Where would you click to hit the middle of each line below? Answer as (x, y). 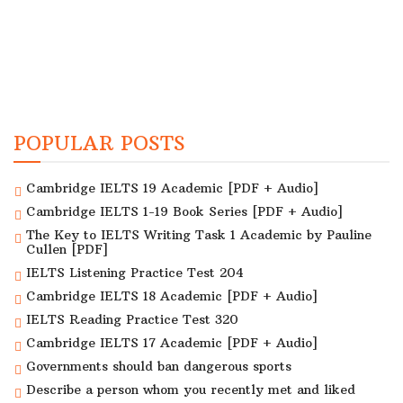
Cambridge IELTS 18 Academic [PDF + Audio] (172, 296)
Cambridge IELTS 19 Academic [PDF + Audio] (172, 188)
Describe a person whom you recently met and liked (191, 389)
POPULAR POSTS (99, 143)
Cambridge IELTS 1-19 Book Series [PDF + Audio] (184, 211)
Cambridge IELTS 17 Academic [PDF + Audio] (172, 342)
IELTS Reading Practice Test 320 (132, 319)
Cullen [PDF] (67, 249)
